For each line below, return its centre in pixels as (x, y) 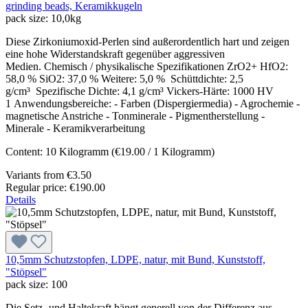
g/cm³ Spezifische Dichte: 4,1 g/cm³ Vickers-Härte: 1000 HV (140, 91)
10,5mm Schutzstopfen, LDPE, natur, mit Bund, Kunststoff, (135, 260)
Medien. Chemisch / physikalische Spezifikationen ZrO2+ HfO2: (147, 67)
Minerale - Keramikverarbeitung (75, 129)
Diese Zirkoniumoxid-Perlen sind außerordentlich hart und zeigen (147, 42)
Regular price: (37, 188)
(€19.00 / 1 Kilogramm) (163, 152)
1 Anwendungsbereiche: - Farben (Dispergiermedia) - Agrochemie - (153, 104)
